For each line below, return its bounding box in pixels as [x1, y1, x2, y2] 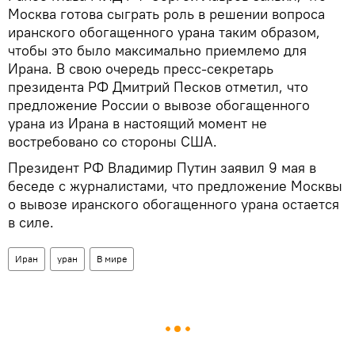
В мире [97, 252, 127, 265]
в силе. [8, 212, 54, 231]
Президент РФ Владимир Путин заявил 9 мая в [8, 158, 316, 177]
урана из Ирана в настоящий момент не [8, 113, 267, 132]
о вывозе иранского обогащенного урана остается [8, 194, 339, 213]
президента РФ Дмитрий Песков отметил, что [8, 77, 308, 96]
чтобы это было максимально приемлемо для [8, 40, 307, 59]
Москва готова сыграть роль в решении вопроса [8, 4, 325, 23]
